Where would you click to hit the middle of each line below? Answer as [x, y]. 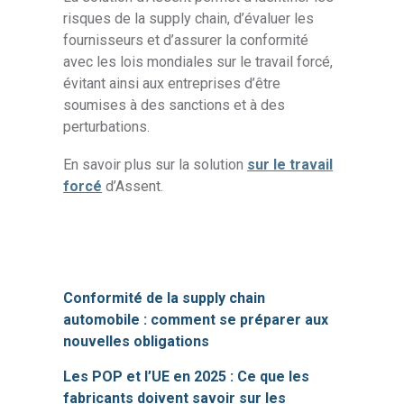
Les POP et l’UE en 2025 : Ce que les [187, 377]
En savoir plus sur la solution [156, 165]
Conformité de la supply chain [165, 298]
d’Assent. [133, 186]
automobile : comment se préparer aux [196, 320]
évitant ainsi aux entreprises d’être [172, 83]
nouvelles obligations [137, 342]
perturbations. [107, 126]
